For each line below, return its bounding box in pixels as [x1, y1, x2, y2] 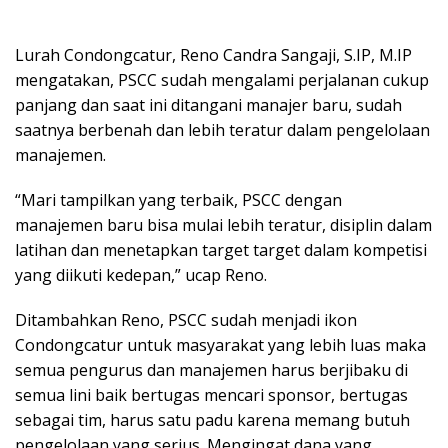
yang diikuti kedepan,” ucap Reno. [15, 263, 267, 286]
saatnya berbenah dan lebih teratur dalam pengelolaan [15, 118, 430, 141]
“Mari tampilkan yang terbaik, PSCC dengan [15, 188, 342, 211]
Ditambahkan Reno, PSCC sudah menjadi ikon [15, 308, 357, 331]
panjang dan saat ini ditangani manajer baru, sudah [15, 93, 402, 116]
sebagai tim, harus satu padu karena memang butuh [15, 408, 410, 431]
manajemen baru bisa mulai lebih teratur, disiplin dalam [15, 213, 432, 236]
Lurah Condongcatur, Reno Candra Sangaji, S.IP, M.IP [15, 43, 412, 66]
